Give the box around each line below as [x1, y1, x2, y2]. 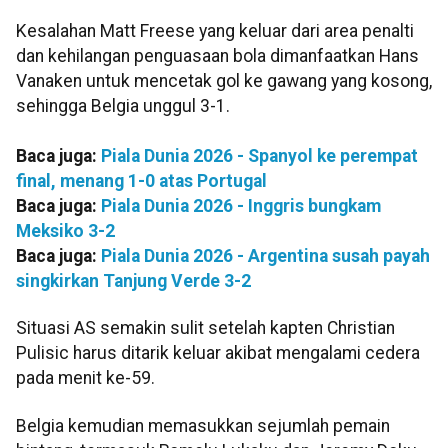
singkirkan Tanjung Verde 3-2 [16, 270, 251, 291]
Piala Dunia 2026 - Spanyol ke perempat [101, 145, 418, 166]
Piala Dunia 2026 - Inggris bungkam [101, 195, 381, 216]
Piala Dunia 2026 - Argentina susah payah [101, 245, 430, 266]
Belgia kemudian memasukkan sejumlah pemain [16, 415, 390, 436]
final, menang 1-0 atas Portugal [16, 170, 267, 191]
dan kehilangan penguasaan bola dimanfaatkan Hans [16, 45, 419, 66]
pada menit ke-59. [16, 368, 155, 389]
